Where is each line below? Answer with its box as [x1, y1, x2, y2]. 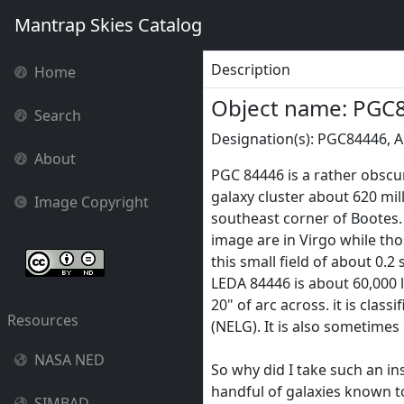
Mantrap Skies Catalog [14, 13, 202, 37]
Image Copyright [34, 192, 150, 212]
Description [211, 60, 290, 79]
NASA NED [34, 350, 106, 370]
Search [34, 106, 82, 125]
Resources [7, 310, 78, 330]
